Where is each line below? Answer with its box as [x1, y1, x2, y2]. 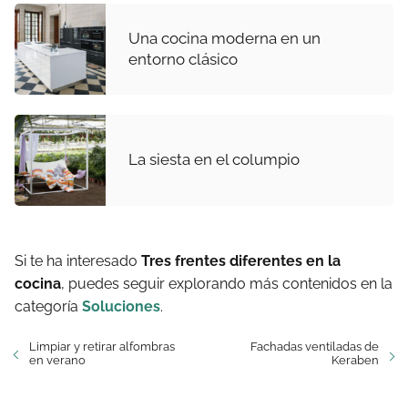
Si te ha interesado [15, 251, 141, 270]
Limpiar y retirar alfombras [29, 339, 175, 353]
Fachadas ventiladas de [250, 339, 379, 353]
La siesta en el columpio [128, 150, 300, 169]
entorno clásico [128, 49, 238, 68]
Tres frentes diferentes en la [141, 251, 341, 270]
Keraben [331, 352, 379, 367]
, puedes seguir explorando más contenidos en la [61, 274, 393, 292]
